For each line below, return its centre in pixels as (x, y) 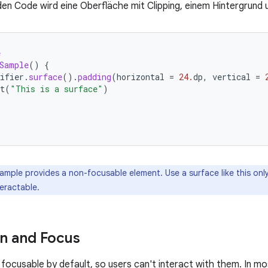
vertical (232, 77)
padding (95, 77)
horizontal (141, 77)
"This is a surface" (57, 89)
